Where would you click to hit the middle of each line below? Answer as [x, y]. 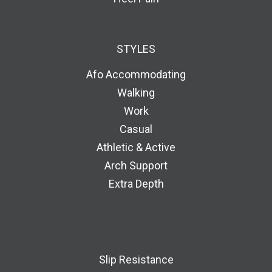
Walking [136, 93]
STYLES [136, 49]
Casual [136, 129]
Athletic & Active [136, 148]
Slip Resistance [136, 260]
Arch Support [136, 166]
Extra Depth [136, 184]
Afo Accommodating [136, 75]
